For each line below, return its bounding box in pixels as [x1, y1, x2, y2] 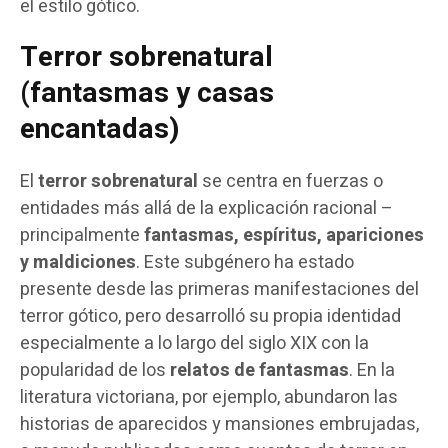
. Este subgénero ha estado [136, 248, 354, 276]
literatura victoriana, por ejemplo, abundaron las [20, 383, 398, 411]
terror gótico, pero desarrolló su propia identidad [20, 302, 401, 330]
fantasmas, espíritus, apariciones [144, 221, 424, 249]
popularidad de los [20, 356, 170, 384]
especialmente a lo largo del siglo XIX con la [20, 329, 369, 357]
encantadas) [20, 108, 180, 150]
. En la [349, 356, 395, 384]
